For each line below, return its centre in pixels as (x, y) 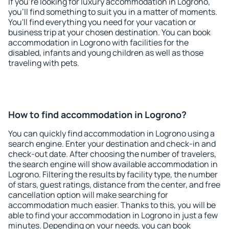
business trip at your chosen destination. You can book (109, 32)
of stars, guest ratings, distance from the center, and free (114, 185)
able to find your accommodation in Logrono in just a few (113, 215)
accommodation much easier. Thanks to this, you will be (112, 205)
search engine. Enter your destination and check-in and (112, 144)
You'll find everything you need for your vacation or (102, 22)
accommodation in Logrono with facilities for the (98, 42)
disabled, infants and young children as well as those (106, 53)
